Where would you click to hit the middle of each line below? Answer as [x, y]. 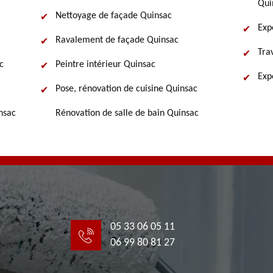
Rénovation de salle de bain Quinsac [127, 113]
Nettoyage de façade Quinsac [114, 16]
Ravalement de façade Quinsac [117, 40]
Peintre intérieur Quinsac [105, 65]
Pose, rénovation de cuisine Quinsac [126, 89]
